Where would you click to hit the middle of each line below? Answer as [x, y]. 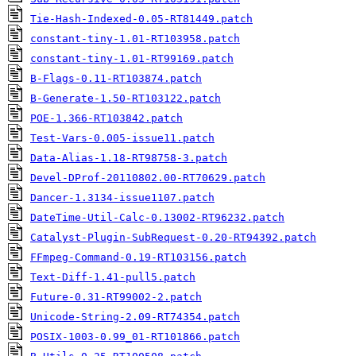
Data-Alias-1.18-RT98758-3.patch [129, 158]
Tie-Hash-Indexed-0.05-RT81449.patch [141, 19]
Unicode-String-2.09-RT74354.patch [135, 317]
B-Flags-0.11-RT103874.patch [116, 78]
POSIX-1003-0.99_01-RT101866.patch [135, 337]
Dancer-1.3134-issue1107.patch [122, 197]
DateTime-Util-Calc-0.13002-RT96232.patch [157, 217]
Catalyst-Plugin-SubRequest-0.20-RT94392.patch [173, 237]
